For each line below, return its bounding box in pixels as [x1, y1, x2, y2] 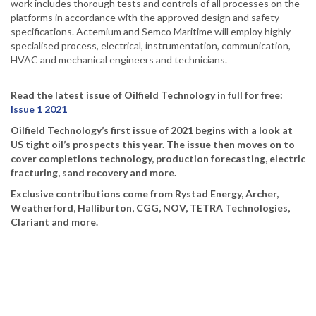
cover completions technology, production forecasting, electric [11, 152, 305, 165]
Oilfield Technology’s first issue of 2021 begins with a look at [11, 124, 293, 137]
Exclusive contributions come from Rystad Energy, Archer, [11, 188, 279, 200]
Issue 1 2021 [11, 103, 67, 116]
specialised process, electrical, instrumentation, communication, [11, 39, 291, 52]
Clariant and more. [11, 216, 98, 229]
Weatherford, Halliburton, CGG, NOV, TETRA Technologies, [11, 202, 290, 214]
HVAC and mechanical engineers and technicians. [11, 54, 227, 66]
